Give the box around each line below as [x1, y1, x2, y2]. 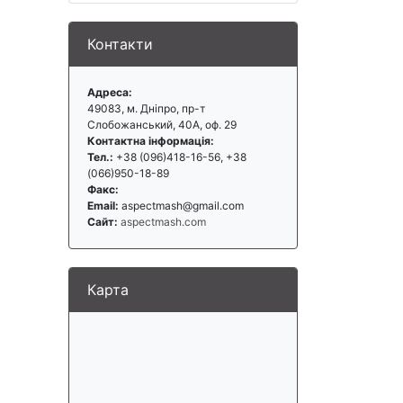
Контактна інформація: [87, 134, 214, 148]
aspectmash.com [121, 215, 206, 228]
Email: [87, 199, 119, 212]
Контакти [87, 35, 153, 53]
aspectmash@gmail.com [119, 199, 244, 212]
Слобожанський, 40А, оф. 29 [87, 118, 237, 131]
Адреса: [87, 85, 132, 99]
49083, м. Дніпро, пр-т [87, 102, 205, 115]
